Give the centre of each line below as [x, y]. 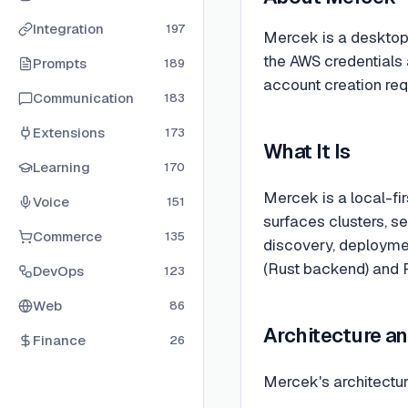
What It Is [307, 151]
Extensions [69, 133]
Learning [61, 167]
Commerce [67, 236]
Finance [59, 340]
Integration [68, 29]
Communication [83, 98]
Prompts [60, 63]
